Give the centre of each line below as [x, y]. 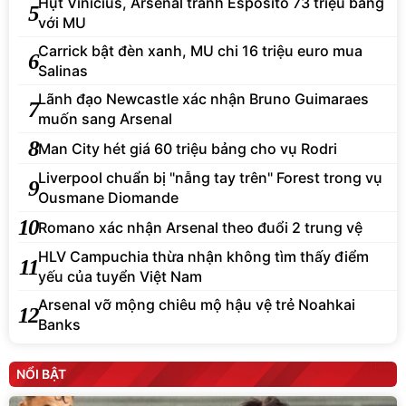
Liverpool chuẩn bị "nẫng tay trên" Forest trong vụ [210, 178]
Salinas [63, 71]
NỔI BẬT [41, 374]
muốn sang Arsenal [105, 119]
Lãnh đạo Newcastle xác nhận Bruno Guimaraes [203, 99]
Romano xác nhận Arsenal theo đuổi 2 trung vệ [200, 227]
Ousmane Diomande [108, 198]
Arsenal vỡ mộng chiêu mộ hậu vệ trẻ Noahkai [197, 305]
